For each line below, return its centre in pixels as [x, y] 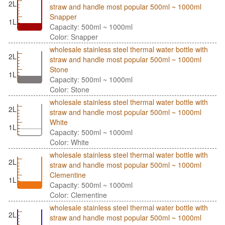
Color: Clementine [78, 195]
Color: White [69, 142]
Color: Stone [70, 90]
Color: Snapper [74, 37]
